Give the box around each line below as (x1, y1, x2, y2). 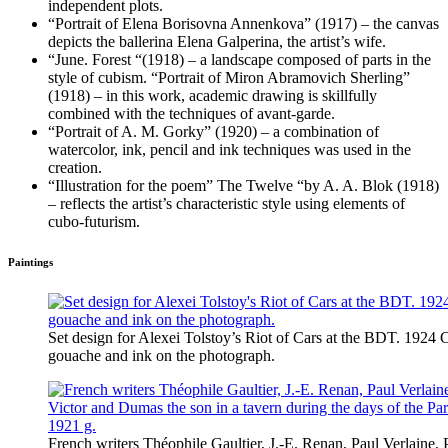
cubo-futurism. (48, 213, 140, 231)
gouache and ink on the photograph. (48, 347, 275, 365)
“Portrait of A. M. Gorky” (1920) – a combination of (48, 123, 379, 141)
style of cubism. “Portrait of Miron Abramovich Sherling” (48, 69, 410, 87)
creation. (48, 159, 102, 177)
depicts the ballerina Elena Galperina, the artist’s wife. (48, 33, 386, 51)
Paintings (8, 256, 53, 269)
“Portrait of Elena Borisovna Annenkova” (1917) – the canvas (48, 15, 439, 33)
